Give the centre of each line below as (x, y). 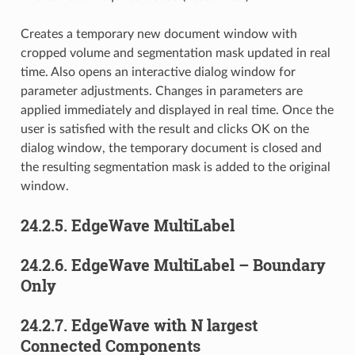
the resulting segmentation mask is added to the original (175, 168)
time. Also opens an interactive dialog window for (158, 73)
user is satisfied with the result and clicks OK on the (164, 130)
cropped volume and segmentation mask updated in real (175, 53)
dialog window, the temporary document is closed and (171, 149)
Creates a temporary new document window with (158, 34)
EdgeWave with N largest (164, 325)
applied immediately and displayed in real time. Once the (177, 111)
